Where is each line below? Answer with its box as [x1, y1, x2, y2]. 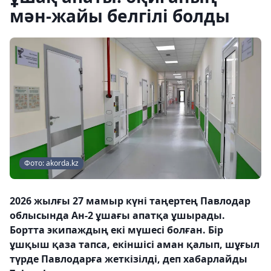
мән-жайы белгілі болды [10, 4, 230, 27]
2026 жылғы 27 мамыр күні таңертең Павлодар [10, 194, 250, 207]
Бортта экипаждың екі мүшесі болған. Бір [10, 223, 223, 237]
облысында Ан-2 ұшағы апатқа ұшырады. [10, 209, 225, 222]
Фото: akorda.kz [24, 158, 79, 168]
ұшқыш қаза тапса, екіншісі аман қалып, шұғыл [10, 238, 260, 251]
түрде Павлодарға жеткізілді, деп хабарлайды [10, 252, 247, 266]
